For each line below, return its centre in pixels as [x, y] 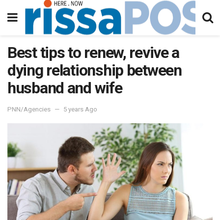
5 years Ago [80, 109]
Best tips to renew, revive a [94, 53]
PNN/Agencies [29, 109]
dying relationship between [95, 70]
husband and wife [65, 88]
